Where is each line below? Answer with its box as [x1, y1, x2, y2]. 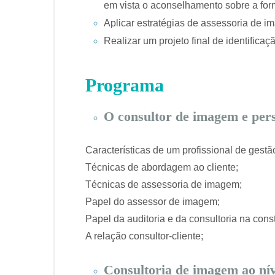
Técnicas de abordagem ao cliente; [85, 162, 238, 173]
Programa [85, 75, 164, 96]
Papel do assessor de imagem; [85, 196, 220, 207]
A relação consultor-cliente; [85, 231, 203, 242]
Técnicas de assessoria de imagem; [85, 179, 242, 190]
